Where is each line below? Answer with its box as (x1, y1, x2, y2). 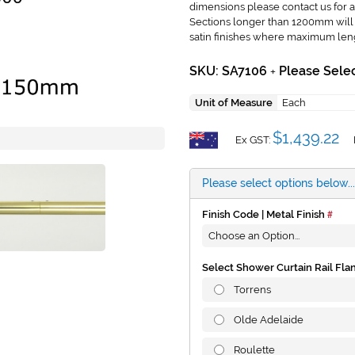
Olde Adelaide (234, 314, 303, 326)
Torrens (234, 284, 271, 296)
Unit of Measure (195, 97, 273, 109)
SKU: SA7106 (189, 63, 270, 79)
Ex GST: (235, 133, 270, 146)
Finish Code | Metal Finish (202, 208, 325, 221)
